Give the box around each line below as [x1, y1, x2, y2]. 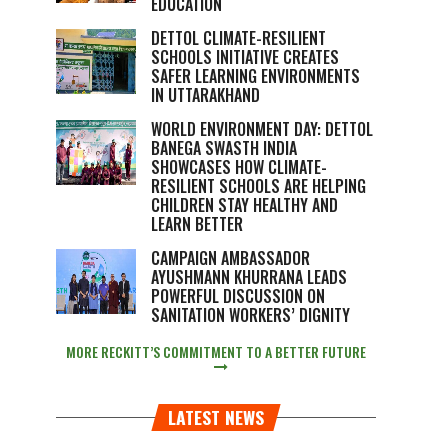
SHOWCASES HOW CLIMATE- [151, 155, 327, 179]
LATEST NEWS [168, 404, 264, 430]
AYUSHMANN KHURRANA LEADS [151, 265, 347, 289]
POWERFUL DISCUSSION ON [151, 284, 325, 308]
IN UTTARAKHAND [151, 83, 260, 107]
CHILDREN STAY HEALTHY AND [151, 193, 338, 217]
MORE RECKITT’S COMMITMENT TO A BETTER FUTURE [66, 341, 366, 362]
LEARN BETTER [151, 212, 243, 236]
